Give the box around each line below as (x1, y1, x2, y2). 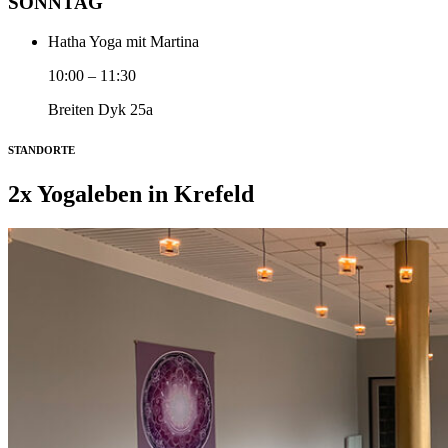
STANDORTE (8, 143, 75, 156)
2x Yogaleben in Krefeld (8, 180, 254, 207)
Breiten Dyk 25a (48, 100, 153, 118)
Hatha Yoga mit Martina (48, 32, 199, 50)
